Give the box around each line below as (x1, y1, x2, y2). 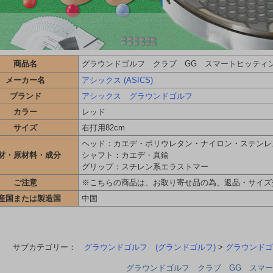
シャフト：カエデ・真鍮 (82, 150, 169, 160)
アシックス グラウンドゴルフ (82, 91, 193, 101)
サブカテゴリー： (12, 242, 84, 252)
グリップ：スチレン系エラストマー (82, 161, 208, 171)
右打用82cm (82, 122, 125, 132)
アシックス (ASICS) (82, 75, 153, 85)
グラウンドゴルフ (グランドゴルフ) (83, 242, 216, 252)
